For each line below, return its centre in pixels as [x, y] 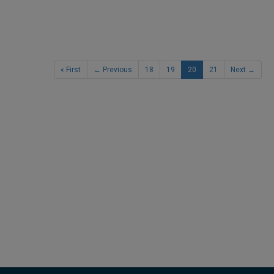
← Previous [113, 70]
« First [71, 70]
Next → [243, 70]
